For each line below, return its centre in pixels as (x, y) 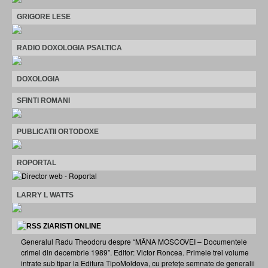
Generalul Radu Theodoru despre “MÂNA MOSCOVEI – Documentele (134, 241)
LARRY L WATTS (45, 195)
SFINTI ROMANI (43, 100)
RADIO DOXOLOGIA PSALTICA (69, 48)
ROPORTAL (36, 162)
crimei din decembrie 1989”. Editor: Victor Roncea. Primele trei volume (135, 252)
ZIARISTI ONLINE (72, 226)
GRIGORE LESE (44, 16)
